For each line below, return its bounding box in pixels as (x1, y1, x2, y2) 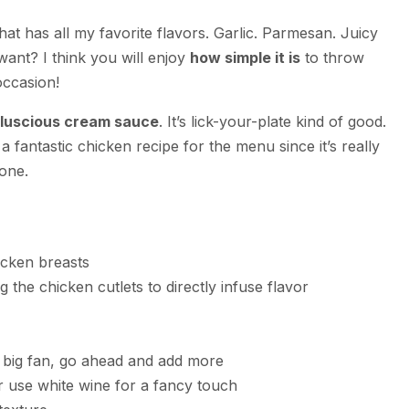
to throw (300, 48, 364, 68)
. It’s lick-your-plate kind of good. (159, 112, 386, 131)
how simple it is (190, 48, 300, 68)
